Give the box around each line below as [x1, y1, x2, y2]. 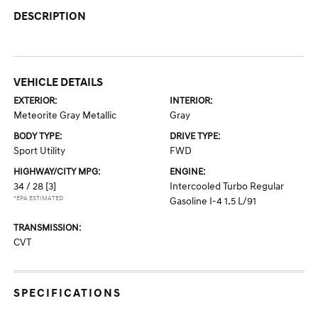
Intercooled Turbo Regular [170, 180, 284, 193]
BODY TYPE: [13, 131, 62, 143]
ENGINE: [170, 166, 205, 178]
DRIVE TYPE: [170, 131, 220, 143]
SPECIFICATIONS [13, 286, 122, 301]
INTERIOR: [170, 95, 212, 107]
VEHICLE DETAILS [13, 75, 104, 90]
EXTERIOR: [13, 95, 57, 107]
